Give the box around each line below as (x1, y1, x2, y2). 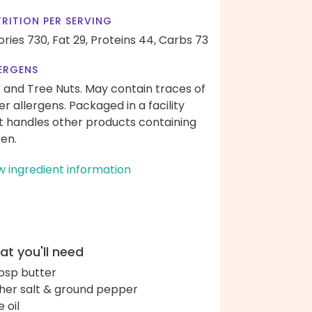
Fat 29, (52, 32, 88, 48)
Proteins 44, (91, 32, 156, 48)
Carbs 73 (159, 32, 208, 48)
